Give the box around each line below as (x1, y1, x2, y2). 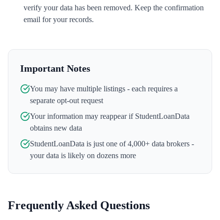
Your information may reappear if (30, 112, 135, 120)
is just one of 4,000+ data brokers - (84, 139, 194, 148)
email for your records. (24, 15, 94, 24)
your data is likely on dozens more (30, 151, 136, 160)
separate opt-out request (30, 96, 103, 105)
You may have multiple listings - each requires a (30, 84, 178, 93)
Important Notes (20, 63, 90, 74)
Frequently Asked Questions (8, 199, 150, 212)
